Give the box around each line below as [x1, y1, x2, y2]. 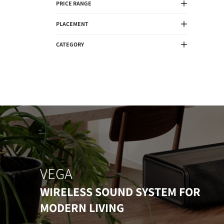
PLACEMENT [56, 20, 88, 27]
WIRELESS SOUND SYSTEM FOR [40, 183, 200, 199]
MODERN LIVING [40, 199, 124, 215]
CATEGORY [56, 40, 84, 48]
